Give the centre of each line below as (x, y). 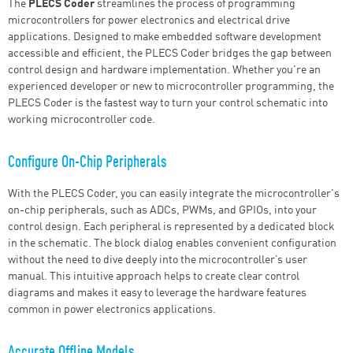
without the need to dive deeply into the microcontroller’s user (158, 260)
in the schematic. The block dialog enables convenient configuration (172, 244)
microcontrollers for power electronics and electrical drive (149, 21)
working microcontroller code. (82, 120)
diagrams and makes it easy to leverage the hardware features (157, 294)
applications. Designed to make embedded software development (165, 37)
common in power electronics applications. (112, 310)
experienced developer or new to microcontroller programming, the (171, 87)
